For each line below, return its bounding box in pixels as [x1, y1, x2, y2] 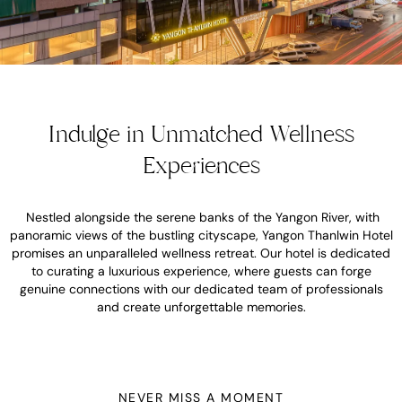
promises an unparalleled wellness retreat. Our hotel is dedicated [12, 245, 390, 261]
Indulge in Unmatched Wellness [48, 118, 354, 150]
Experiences [142, 150, 260, 181]
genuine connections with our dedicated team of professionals [19, 281, 383, 297]
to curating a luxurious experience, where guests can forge [31, 263, 371, 279]
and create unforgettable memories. [96, 299, 306, 315]
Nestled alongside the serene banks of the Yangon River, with [25, 209, 380, 225]
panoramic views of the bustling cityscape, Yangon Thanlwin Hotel [9, 227, 393, 243]
